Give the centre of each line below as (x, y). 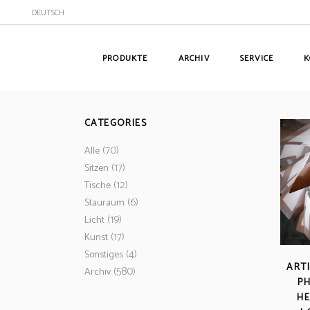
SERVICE (257, 58)
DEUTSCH (48, 12)
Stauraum (104, 203)
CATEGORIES (116, 124)
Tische (98, 185)
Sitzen (97, 168)
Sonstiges (104, 255)
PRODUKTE (125, 58)
